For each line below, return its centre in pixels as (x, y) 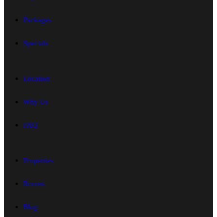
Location (37, 78)
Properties (38, 160)
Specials (36, 43)
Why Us (36, 101)
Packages (37, 20)
